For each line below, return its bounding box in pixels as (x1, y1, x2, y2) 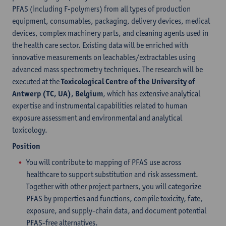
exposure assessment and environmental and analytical (12, 113, 182, 123)
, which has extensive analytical (103, 89, 200, 98)
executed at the (12, 77, 61, 86)
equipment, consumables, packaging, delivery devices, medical (12, 16, 210, 26)
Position (12, 141, 40, 151)
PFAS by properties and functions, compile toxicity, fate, (26, 194, 203, 203)
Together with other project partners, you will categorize (26, 182, 201, 191)
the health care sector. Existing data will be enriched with (12, 40, 188, 50)
